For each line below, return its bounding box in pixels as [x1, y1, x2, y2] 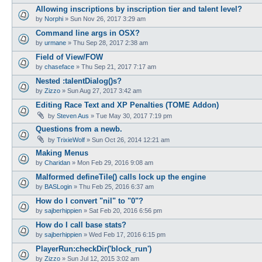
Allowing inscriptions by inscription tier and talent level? [36, 4, 242, 13]
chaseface [44, 63, 74, 70]
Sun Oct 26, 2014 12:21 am [92, 136, 170, 143]
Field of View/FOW [36, 52, 103, 61]
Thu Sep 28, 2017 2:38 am [73, 39, 148, 46]
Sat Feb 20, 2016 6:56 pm [89, 206, 162, 214]
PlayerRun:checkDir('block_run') [36, 244, 151, 253]
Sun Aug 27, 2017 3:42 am [67, 87, 142, 94]
